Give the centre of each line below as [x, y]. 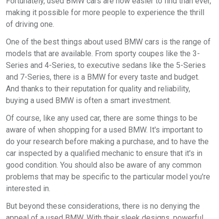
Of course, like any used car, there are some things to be [102, 118]
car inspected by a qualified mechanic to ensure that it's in [104, 153]
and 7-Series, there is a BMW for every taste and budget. [103, 77]
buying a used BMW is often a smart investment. [88, 100]
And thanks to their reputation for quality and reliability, [98, 89]
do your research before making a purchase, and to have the [107, 142]
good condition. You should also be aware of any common [104, 165]
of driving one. [30, 24]
